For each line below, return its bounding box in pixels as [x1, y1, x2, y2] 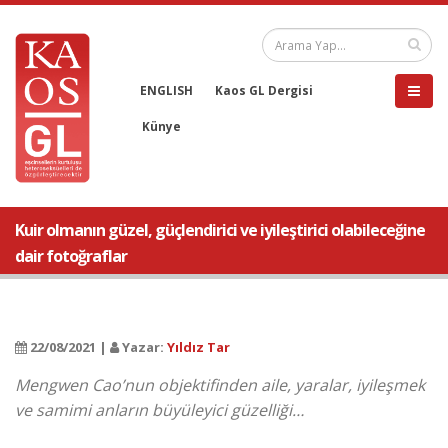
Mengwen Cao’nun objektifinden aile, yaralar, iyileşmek [15, 374, 425, 396]
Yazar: [119, 338, 167, 356]
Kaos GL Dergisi [215, 82, 313, 98]
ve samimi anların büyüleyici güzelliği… [15, 399, 304, 421]
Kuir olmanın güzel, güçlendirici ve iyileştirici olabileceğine [15, 219, 425, 241]
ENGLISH [140, 82, 193, 98]
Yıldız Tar [167, 338, 230, 356]
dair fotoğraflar [15, 245, 127, 267]
